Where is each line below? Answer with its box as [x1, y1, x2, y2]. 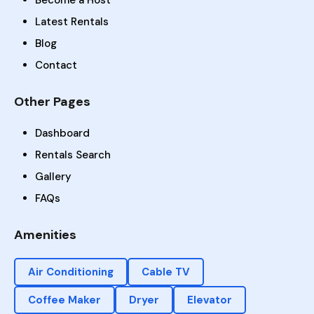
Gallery [35, 170, 71, 184]
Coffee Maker [28, 293, 101, 308]
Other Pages [14, 93, 90, 111]
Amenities [14, 226, 76, 244]
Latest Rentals [35, 15, 109, 29]
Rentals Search [35, 148, 111, 163]
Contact [35, 58, 77, 73]
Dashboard [35, 126, 90, 141]
